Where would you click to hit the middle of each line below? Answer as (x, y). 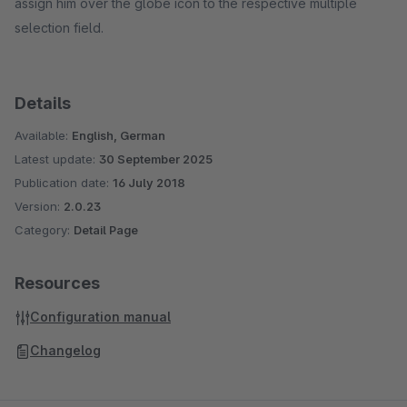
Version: (39, 206)
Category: (44, 230)
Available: (43, 135)
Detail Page (106, 230)
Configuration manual (100, 317)
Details (43, 103)
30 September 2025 (156, 159)
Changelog (65, 350)
